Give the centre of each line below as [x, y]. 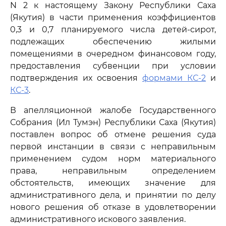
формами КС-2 [174, 78]
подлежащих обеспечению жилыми [113, 42]
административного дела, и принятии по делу [113, 195]
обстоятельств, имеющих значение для [113, 183]
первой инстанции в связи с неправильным [113, 147]
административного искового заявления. [98, 219]
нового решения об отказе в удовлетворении [113, 207]
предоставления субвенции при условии [113, 66]
